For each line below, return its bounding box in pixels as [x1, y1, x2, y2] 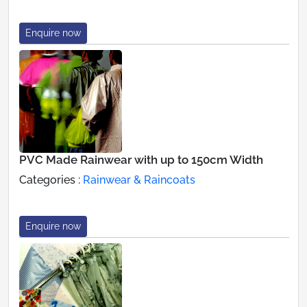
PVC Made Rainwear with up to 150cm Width [19, 152, 263, 167]
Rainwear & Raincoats [83, 173, 195, 186]
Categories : [19, 173, 83, 186]
